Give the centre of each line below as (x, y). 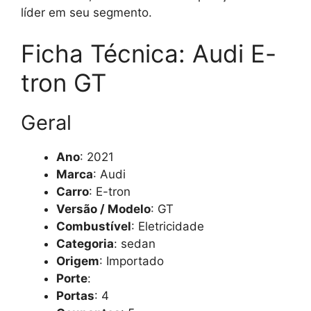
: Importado (132, 261)
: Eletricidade (168, 226)
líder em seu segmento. (86, 12)
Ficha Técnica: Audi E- (149, 53)
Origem (78, 261)
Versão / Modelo (103, 209)
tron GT (64, 83)
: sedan (135, 244)
